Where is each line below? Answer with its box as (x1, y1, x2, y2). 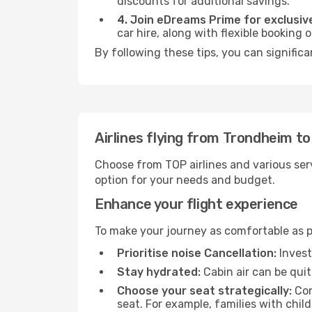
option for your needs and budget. (95, 173, 275, 187)
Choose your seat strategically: (117, 284, 292, 297)
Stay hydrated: (117, 265, 201, 279)
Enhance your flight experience (95, 196, 298, 212)
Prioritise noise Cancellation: (117, 247, 276, 260)
